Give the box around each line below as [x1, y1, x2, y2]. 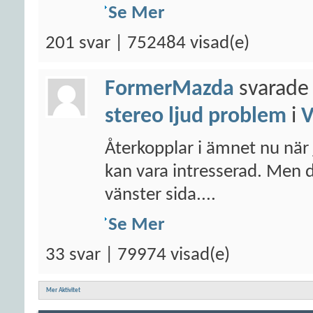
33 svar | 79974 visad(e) [45, 246, 230, 265]
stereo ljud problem [105, 105, 286, 128]
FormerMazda [105, 78, 234, 101]
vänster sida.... [105, 186, 216, 205]
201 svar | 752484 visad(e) [45, 34, 249, 53]
